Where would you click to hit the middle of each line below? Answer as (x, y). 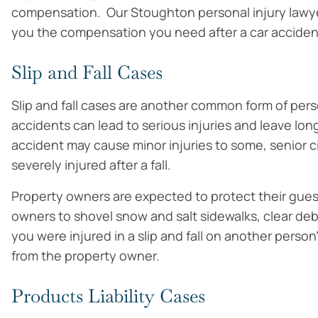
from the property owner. (86, 256)
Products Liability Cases (108, 296)
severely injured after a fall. (91, 165)
